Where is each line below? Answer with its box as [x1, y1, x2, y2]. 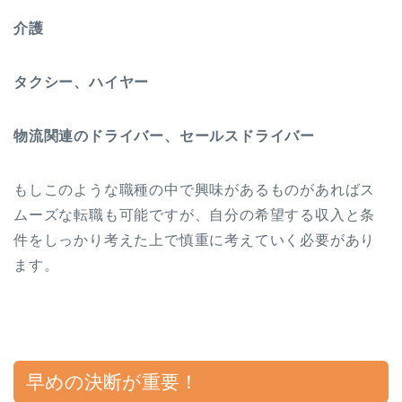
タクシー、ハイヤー [13, 74, 150, 90]
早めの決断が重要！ [26, 371, 198, 392]
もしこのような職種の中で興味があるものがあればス [13, 181, 376, 197]
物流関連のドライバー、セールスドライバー [13, 127, 315, 144]
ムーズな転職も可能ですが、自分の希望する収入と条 [13, 206, 376, 223]
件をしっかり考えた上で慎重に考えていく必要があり [13, 232, 376, 248]
